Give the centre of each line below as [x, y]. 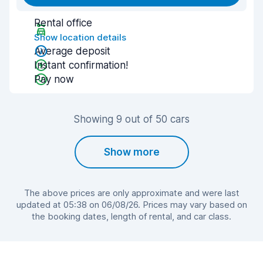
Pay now [54, 79]
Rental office [63, 23]
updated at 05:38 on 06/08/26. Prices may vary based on [131, 205]
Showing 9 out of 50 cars [131, 119]
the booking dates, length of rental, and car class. [131, 216]
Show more [131, 152]
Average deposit [72, 51]
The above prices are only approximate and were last [131, 193]
